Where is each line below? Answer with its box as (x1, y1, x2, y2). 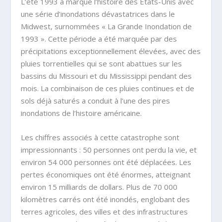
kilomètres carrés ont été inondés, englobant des (21, 194, 190, 205)
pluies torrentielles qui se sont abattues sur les (21, 58, 182, 69)
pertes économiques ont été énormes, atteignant (21, 169, 191, 180)
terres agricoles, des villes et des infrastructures (21, 207, 188, 217)
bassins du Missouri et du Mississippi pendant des (21, 71, 192, 81)
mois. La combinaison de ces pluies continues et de (21, 83, 195, 94)
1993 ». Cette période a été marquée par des (21, 34, 177, 44)
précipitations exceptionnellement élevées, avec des (21, 46, 201, 56)
